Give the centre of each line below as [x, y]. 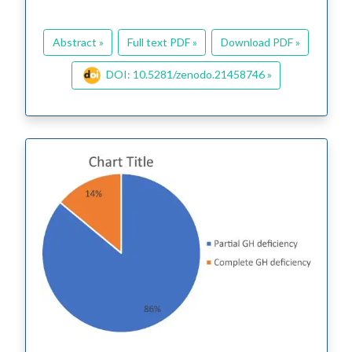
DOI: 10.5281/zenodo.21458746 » [189, 74]
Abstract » [78, 42]
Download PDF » [260, 42]
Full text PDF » [162, 42]
